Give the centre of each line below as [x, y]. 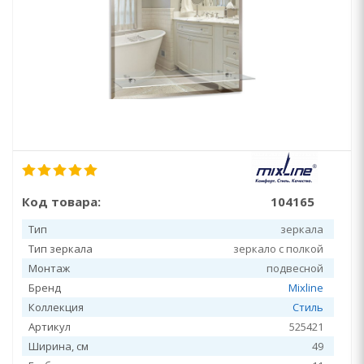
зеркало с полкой [278, 249]
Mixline [306, 288]
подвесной [295, 268]
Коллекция [56, 307]
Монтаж [49, 268]
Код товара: [61, 201]
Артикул [50, 327]
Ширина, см [58, 346]
